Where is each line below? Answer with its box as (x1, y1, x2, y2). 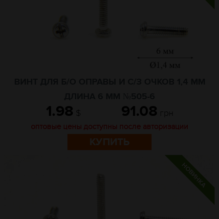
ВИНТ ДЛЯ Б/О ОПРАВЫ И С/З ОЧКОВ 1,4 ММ (14, 77, 205, 88)
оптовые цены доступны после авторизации (31, 122, 188, 131)
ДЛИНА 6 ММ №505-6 (64, 91, 155, 102)
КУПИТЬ (89, 136, 130, 148)
